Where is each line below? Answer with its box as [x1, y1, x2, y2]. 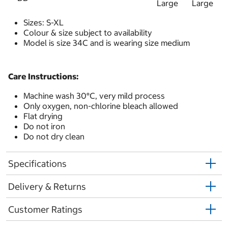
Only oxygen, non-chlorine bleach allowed [23, 101, 178, 111]
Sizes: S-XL [23, 17, 64, 28]
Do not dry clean [23, 131, 84, 142]
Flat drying [23, 111, 63, 122]
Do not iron [23, 121, 65, 132]
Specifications [8, 157, 67, 169]
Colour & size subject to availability [23, 27, 152, 38]
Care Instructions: [8, 71, 78, 82]
